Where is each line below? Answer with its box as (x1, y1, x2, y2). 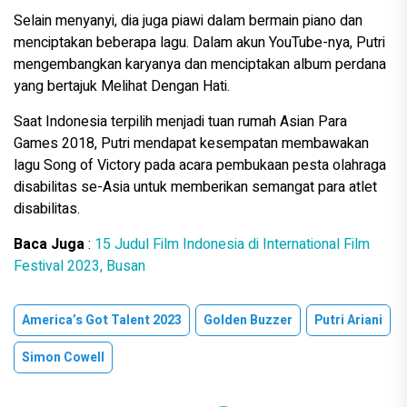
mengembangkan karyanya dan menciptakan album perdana (14, 54, 386, 76)
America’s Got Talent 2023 (22, 311, 182, 331)
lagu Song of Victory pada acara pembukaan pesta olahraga (14, 154, 386, 177)
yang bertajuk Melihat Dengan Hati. (14, 75, 230, 98)
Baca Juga (14, 233, 88, 256)
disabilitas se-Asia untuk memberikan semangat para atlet (14, 176, 377, 199)
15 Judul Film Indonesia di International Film (94, 233, 370, 256)
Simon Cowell (22, 348, 104, 368)
